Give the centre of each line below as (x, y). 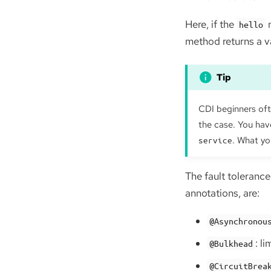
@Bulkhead (231, 243)
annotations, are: (222, 193)
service (215, 140)
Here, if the (211, 24)
